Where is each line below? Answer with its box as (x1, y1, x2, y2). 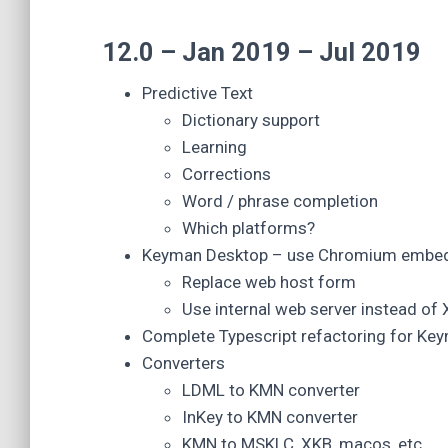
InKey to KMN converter (182, 407, 358, 427)
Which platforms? (182, 218, 315, 238)
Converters (142, 353, 225, 373)
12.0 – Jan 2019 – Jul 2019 (102, 37, 421, 67)
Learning (182, 137, 247, 157)
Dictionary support (182, 110, 320, 130)
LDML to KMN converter (182, 380, 360, 400)
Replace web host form (182, 272, 356, 292)
